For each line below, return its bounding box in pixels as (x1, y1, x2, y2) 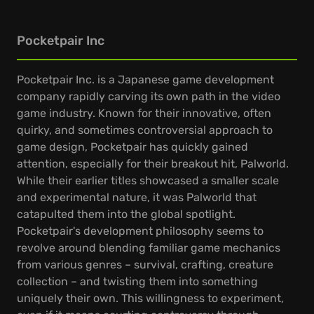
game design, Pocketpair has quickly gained (17, 140, 248, 153)
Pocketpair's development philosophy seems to (17, 224, 264, 238)
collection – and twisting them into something (17, 275, 258, 288)
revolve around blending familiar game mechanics (17, 241, 280, 254)
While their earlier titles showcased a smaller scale (17, 174, 279, 187)
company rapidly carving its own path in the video (17, 90, 280, 103)
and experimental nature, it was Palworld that (17, 191, 257, 204)
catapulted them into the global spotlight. (17, 207, 235, 221)
